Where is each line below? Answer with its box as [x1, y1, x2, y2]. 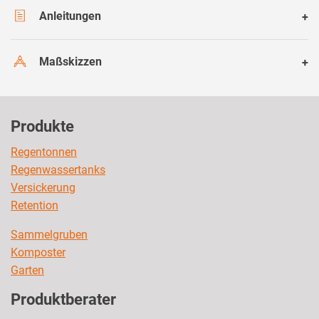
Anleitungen [39, 9, 101, 23]
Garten [11, 263, 44, 277]
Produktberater [11, 290, 116, 308]
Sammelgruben [11, 227, 88, 241]
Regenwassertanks [11, 162, 105, 177]
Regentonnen [11, 145, 77, 159]
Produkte [11, 117, 74, 135]
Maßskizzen [39, 55, 102, 69]
